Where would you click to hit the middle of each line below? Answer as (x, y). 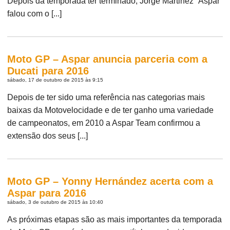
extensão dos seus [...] (48, 136)
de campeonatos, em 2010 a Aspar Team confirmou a (104, 123)
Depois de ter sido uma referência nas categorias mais (106, 97)
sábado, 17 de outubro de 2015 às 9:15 (55, 80)
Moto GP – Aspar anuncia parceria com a (108, 59)
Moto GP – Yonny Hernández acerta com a (110, 181)
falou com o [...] (35, 13)
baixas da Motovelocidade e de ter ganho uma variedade (111, 110)
